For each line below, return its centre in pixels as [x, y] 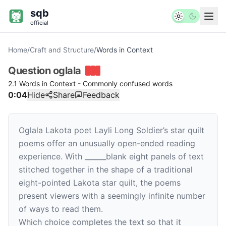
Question [31, 71]
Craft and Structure [62, 50]
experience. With [52, 156]
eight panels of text [165, 156]
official [39, 23]
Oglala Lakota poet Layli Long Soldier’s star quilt [111, 130]
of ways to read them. [61, 209]
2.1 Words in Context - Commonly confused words [90, 83]
